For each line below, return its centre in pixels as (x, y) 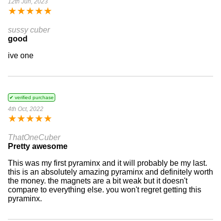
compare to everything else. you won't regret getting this (105, 189)
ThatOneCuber (34, 137)
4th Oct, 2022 (26, 109)
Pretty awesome (38, 146)
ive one (21, 55)
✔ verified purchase (32, 97)
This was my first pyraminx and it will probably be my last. (108, 163)
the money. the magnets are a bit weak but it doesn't (98, 181)
